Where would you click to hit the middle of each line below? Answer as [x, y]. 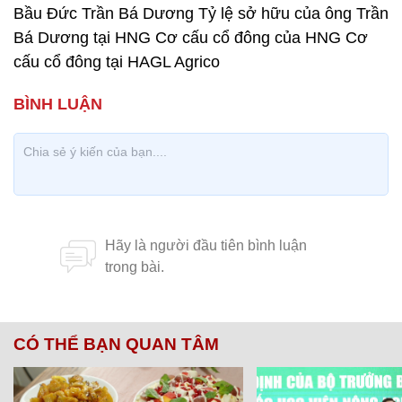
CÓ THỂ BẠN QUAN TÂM [116, 344]
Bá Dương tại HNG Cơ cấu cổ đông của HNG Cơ [191, 38]
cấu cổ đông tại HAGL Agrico [117, 62]
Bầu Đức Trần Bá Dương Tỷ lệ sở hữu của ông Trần [201, 13]
